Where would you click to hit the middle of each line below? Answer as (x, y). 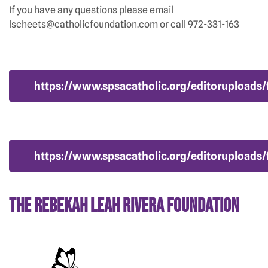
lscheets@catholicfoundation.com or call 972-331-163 (124, 24)
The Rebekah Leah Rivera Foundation (124, 206)
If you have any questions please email (91, 10)
